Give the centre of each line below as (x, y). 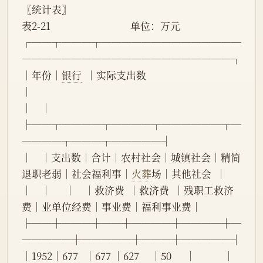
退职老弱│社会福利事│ (77, 174)
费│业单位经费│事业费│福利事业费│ (112, 207)
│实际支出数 (114, 75)
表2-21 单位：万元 (101, 26)
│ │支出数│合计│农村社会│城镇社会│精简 (131, 158)
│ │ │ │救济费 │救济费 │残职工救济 (128, 190)
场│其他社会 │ (189, 174)
